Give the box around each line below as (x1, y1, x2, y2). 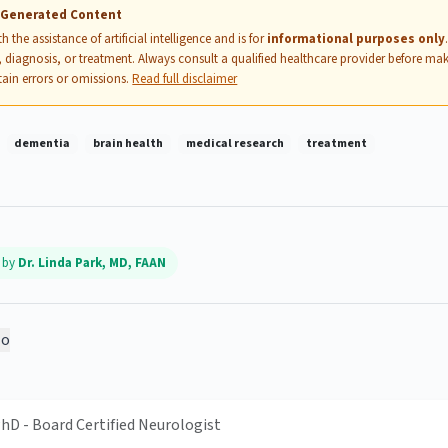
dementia (14, 135, 71, 153)
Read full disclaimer (132, 70, 238, 89)
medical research (185, 135, 284, 153)
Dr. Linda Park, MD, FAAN (18, 253, 167, 272)
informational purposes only (267, 30, 446, 49)
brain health (92, 135, 163, 153)
